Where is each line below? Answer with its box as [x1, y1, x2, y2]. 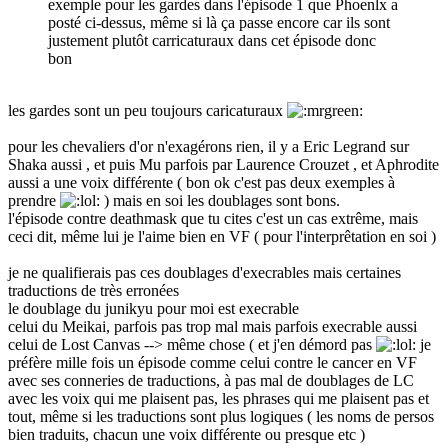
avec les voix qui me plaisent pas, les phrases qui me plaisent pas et [8, 389, 429, 407]
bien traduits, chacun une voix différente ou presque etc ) [8, 425, 365, 443]
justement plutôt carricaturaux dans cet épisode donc [48, 31, 376, 49]
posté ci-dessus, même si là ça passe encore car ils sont [48, 13, 390, 31]
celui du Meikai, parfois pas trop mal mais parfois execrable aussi [8, 317, 417, 335]
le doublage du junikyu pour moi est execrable [8, 299, 299, 317]
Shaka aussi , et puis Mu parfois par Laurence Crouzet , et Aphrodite [8, 155, 439, 173]
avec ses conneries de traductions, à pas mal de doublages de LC [8, 371, 414, 389]
